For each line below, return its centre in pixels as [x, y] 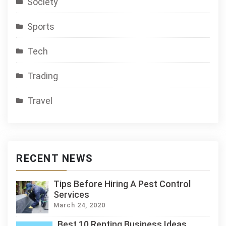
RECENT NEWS [55, 158]
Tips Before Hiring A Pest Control [122, 184]
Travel [40, 101]
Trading [43, 76]
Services [72, 194]
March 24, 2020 [80, 205]
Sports [41, 26]
